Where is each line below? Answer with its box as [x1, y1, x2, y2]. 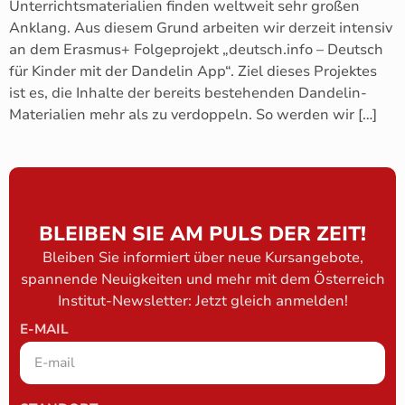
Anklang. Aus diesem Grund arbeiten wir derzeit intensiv [9, 17, 392, 38]
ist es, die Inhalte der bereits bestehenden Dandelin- [9, 82, 367, 103]
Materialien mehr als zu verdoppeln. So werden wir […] [9, 104, 377, 125]
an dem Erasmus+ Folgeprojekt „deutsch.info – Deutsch [9, 39, 383, 60]
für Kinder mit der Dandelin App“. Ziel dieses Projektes [9, 61, 377, 81]
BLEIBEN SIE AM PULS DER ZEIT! [39, 220, 366, 248]
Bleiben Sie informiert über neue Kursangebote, [42, 247, 363, 268]
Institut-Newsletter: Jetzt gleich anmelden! [57, 290, 348, 311]
